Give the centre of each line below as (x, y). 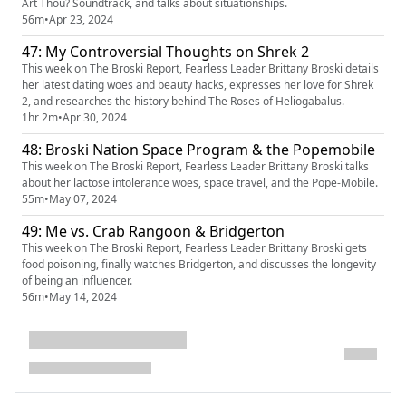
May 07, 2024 (83, 198)
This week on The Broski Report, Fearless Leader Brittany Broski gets (194, 247)
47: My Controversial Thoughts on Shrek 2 (165, 51)
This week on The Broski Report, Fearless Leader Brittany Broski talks (195, 166)
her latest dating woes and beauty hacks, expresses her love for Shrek (198, 84)
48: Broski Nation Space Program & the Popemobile (198, 149)
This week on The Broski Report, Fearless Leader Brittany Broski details (200, 68)
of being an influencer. (77, 280)
